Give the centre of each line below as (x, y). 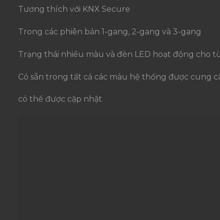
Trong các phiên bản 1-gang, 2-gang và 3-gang (110, 32)
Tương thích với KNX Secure (74, 9)
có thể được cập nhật (60, 99)
